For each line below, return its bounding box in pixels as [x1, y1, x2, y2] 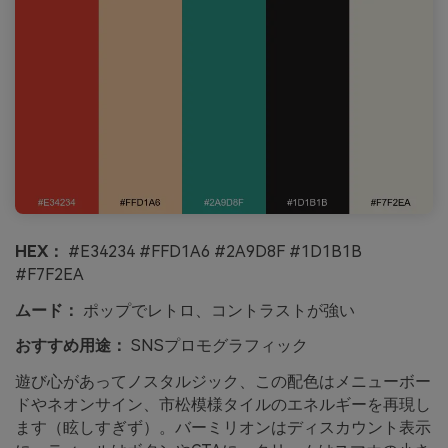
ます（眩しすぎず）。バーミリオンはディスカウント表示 [15, 418, 431, 438]
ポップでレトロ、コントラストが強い [79, 300, 355, 320]
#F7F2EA [15, 264, 84, 284]
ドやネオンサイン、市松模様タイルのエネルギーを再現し [15, 395, 431, 415]
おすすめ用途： [15, 336, 127, 356]
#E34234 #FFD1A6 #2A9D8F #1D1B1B [64, 241, 362, 261]
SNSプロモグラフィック [127, 336, 308, 356]
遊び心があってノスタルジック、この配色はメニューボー [15, 372, 431, 392]
